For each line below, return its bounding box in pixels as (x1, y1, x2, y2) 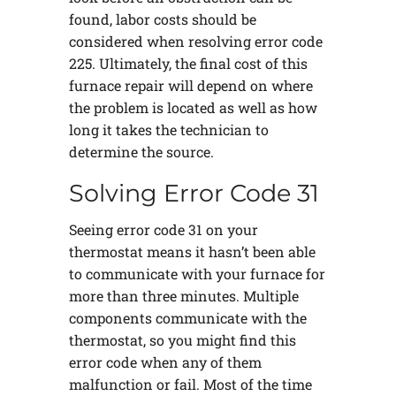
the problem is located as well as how (68, 97, 317, 117)
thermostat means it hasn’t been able (68, 242, 316, 262)
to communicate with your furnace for (68, 264, 325, 284)
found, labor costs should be (68, 9, 256, 28)
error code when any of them (68, 353, 262, 372)
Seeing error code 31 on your (68, 220, 258, 240)
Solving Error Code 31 (68, 178, 319, 208)
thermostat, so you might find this (68, 331, 296, 350)
